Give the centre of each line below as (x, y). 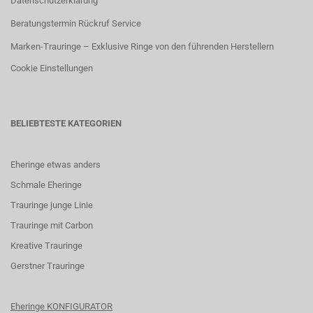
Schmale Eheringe (46, 185)
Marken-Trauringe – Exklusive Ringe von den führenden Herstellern (142, 46)
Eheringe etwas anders (56, 165)
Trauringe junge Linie (52, 205)
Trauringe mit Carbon (52, 225)
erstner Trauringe (51, 266)
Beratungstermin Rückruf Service (76, 23)
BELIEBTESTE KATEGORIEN (66, 123)
